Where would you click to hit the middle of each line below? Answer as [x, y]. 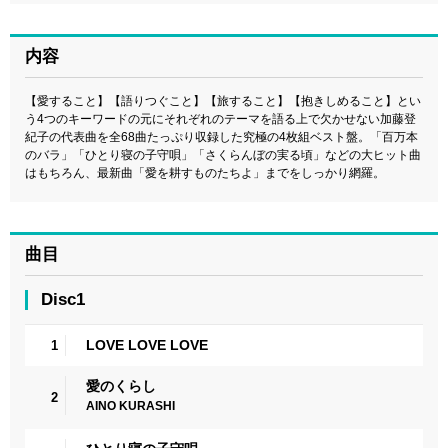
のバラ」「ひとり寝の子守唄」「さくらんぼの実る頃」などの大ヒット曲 [223, 154]
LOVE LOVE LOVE [147, 344]
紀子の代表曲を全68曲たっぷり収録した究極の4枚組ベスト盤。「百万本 [221, 136]
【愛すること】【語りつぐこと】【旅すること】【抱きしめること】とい [223, 100]
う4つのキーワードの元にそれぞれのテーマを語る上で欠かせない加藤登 [220, 118]
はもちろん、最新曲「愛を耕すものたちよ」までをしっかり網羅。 [205, 172]
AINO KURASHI [130, 405]
